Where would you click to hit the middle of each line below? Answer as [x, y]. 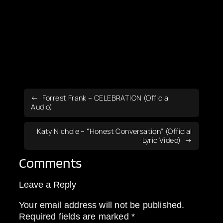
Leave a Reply [48, 185]
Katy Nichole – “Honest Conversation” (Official [114, 131]
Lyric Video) [162, 140]
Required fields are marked [75, 216]
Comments [51, 163]
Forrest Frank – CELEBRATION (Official [106, 98]
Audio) [42, 107]
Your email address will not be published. [102, 205]
